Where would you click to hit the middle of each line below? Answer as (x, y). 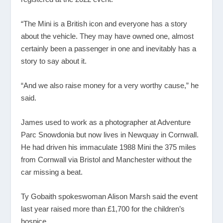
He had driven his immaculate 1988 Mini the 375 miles (109, 147)
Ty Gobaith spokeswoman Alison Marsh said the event (110, 196)
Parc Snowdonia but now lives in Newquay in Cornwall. (110, 134)
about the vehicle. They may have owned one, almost (108, 36)
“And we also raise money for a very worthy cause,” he (110, 85)
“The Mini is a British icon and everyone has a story (104, 23)
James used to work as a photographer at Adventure (106, 122)
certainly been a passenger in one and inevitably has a (109, 48)
